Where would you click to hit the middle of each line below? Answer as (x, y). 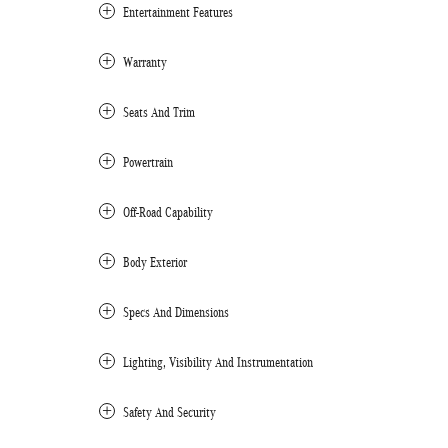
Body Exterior (155, 262)
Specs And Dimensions (176, 312)
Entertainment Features (178, 12)
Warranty (145, 62)
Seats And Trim (159, 112)
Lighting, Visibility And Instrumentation (218, 362)
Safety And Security (169, 412)
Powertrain (148, 162)
